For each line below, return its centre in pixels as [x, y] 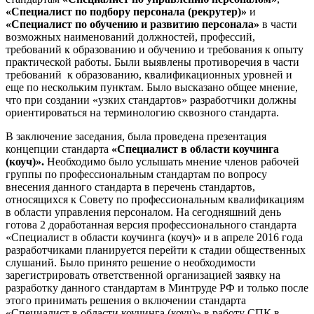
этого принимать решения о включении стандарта [126, 300]
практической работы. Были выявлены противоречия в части [152, 62]
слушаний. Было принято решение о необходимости [131, 262]
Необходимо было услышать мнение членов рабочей [172, 161]
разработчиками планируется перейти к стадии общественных [156, 250]
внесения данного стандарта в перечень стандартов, [130, 186]
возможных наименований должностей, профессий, [130, 36]
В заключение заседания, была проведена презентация [136, 136]
